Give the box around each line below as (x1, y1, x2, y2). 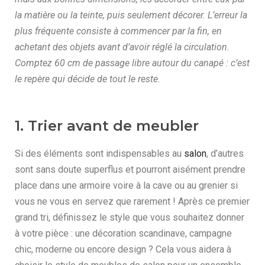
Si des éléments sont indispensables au (15, 148, 184, 159)
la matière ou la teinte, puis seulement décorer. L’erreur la (15, 9, 247, 21)
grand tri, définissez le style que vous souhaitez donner (15, 212, 244, 223)
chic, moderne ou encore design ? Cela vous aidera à (15, 244, 231, 255)
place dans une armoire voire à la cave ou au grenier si (15, 180, 238, 191)
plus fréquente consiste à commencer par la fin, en (15, 25, 222, 37)
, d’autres (206, 148, 244, 159)
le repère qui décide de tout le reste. (15, 73, 160, 85)
